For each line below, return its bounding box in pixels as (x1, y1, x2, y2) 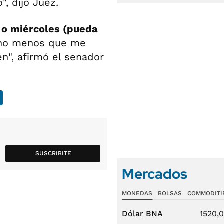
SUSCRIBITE (35, 150, 71, 157)
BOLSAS (157, 190, 182, 197)
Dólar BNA (122, 209, 163, 218)
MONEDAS (122, 190, 152, 197)
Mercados (122, 164, 187, 183)
